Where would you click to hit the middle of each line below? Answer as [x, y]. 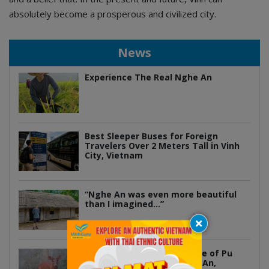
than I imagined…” [124, 204]
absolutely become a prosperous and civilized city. [113, 14]
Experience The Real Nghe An [148, 77]
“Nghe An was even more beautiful [161, 195]
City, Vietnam [114, 155]
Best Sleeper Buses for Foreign [151, 136]
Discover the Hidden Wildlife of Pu [159, 253]
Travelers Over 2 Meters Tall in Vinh [162, 145]
